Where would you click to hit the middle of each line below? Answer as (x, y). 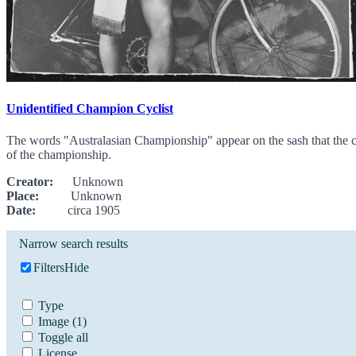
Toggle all (63, 337)
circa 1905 (78, 210)
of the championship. (59, 154)
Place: (23, 195)
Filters (48, 267)
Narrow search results (74, 243)
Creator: (30, 181)
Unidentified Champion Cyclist (90, 109)
